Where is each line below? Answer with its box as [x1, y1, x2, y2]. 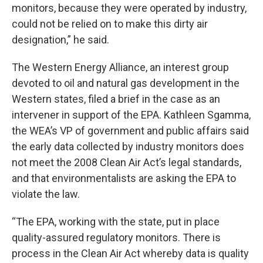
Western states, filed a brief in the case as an [12, 93, 220, 105]
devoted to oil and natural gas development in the [12, 77, 240, 89]
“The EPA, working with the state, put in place [12, 215, 220, 228]
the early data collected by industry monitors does [12, 140, 244, 153]
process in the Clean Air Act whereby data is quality [12, 247, 249, 259]
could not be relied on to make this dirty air [12, 18, 208, 30]
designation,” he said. [12, 33, 114, 46]
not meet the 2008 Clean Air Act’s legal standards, [12, 156, 241, 168]
